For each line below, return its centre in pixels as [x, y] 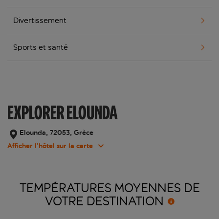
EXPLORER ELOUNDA [62, 113]
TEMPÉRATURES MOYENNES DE [109, 188]
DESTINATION [125, 201]
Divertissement [40, 21]
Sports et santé [41, 47]
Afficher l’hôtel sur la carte [50, 146]
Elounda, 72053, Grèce [56, 133]
